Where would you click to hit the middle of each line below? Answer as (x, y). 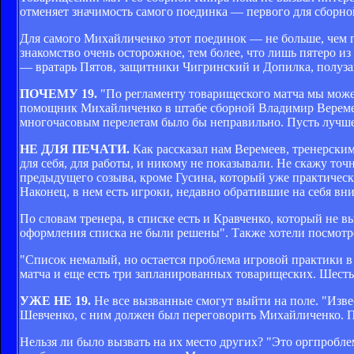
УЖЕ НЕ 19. (55, 300)
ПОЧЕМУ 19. (58, 93)
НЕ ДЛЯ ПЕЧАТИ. (75, 149)
